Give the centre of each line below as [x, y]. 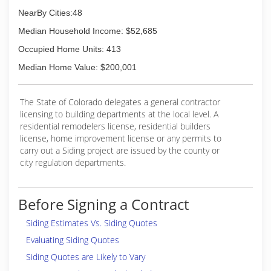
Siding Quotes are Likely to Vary [86, 257]
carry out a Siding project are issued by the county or [120, 150]
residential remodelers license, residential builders [115, 126]
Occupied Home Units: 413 [70, 49]
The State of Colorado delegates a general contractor [120, 102]
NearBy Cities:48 [50, 13]
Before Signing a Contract [103, 204]
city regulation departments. [73, 162]
